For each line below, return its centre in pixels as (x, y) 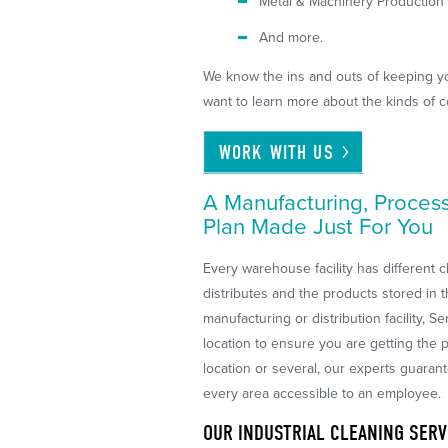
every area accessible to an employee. (322, 393)
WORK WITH (266, 153)
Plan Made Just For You (318, 226)
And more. (291, 37)
